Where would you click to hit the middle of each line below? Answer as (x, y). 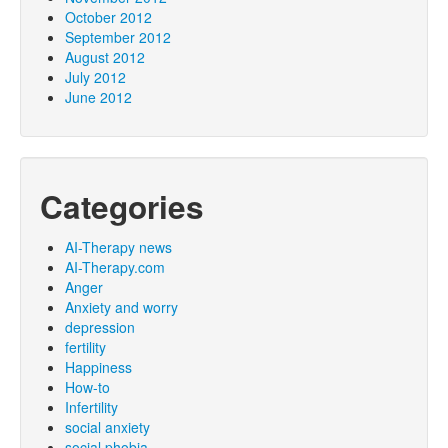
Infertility (91, 407)
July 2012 (95, 77)
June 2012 (98, 97)
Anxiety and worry (121, 307)
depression (100, 327)
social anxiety (107, 427)
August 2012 (105, 57)
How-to (87, 387)
